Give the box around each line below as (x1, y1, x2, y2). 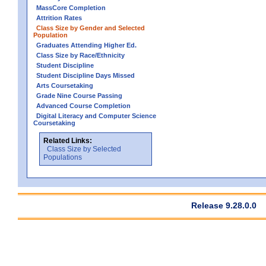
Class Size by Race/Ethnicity (36, 51, 125, 59)
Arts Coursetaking (36, 81, 93, 89)
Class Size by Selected (47, 144, 121, 153)
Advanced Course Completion (36, 102, 131, 109)
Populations (43, 153, 82, 161)
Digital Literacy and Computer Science (36, 112, 156, 119)
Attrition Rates (36, 14, 82, 21)
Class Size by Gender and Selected (36, 24, 145, 31)
